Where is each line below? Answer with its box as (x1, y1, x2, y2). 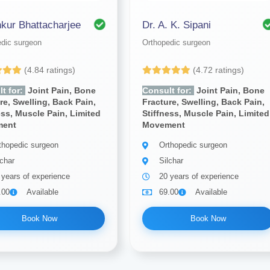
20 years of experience (159, 172, 239, 181)
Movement (142, 120, 186, 130)
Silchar (159, 156, 184, 165)
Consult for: (142, 86, 195, 95)
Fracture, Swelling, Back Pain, (142, 97, 265, 107)
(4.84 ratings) (24, 65, 76, 75)
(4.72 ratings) (193, 65, 245, 75)
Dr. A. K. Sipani (142, 19, 212, 31)
